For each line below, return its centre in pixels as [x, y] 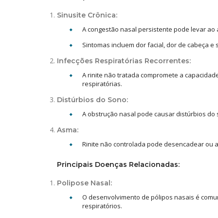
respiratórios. [102, 206]
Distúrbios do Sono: [92, 100]
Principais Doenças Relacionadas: [118, 164]
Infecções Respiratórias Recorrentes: [124, 61]
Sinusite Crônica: [87, 15]
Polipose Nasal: [84, 183]
